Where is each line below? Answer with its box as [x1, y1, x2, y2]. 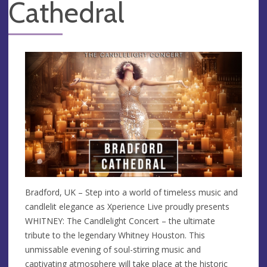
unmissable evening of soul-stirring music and [25, 243, 201, 255]
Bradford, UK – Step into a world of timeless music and [25, 186, 238, 198]
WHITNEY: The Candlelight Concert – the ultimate [25, 215, 215, 226]
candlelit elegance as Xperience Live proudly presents [25, 200, 229, 212]
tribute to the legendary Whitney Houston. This [25, 229, 205, 241]
